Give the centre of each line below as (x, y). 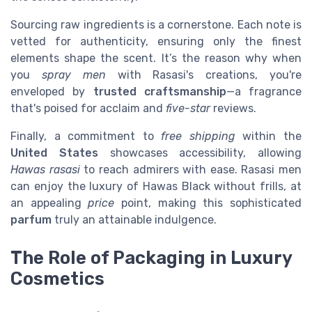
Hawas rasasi (45, 170)
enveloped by (52, 92)
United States (54, 153)
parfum (31, 220)
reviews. (233, 109)
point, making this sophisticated (208, 203)
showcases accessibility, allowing (200, 153)
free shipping (198, 136)
